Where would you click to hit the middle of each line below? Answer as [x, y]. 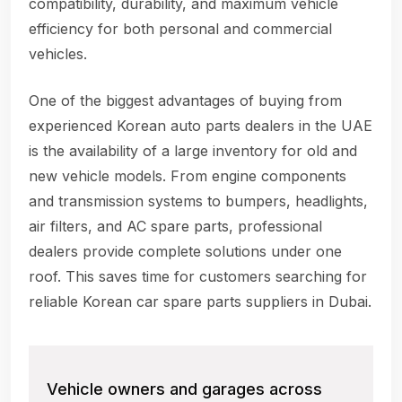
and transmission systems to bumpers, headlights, [198, 201]
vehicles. [58, 54]
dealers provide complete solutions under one [185, 252]
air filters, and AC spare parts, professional [175, 227]
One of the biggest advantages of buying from [185, 101]
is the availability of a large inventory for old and [193, 151]
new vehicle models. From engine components [188, 176]
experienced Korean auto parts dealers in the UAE [201, 126]
